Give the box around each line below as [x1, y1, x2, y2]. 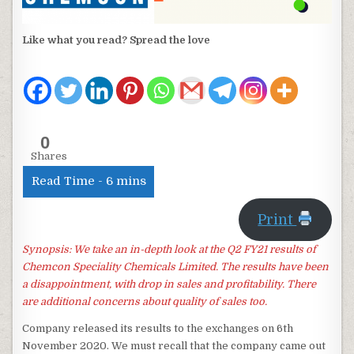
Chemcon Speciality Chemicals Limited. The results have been [22, 260, 330, 273]
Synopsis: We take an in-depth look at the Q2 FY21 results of [22, 243, 317, 255]
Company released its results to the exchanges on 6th [22, 322, 294, 334]
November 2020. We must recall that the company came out [22, 339, 326, 352]
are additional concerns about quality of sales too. [22, 295, 268, 307]
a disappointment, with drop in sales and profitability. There [22, 277, 317, 290]
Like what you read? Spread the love [22, 33, 211, 46]
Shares [31, 149, 68, 162]
